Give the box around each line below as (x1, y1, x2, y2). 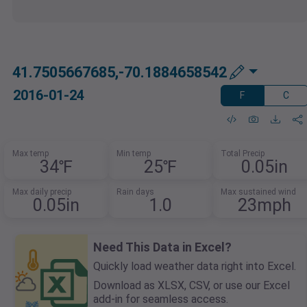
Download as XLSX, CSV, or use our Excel (93, 279, 290, 293)
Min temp (116, 149, 151, 159)
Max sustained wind (220, 187, 296, 197)
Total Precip (220, 149, 265, 159)
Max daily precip (12, 187, 72, 197)
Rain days (116, 187, 154, 197)
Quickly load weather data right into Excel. (93, 260, 296, 273)
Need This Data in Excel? (93, 240, 232, 255)
